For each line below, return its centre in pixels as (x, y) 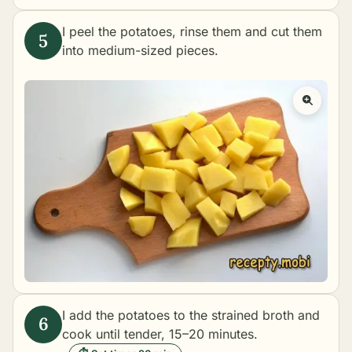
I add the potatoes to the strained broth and (191, 315)
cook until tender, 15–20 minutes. (160, 334)
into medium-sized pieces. (140, 51)
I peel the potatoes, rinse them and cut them (192, 32)
